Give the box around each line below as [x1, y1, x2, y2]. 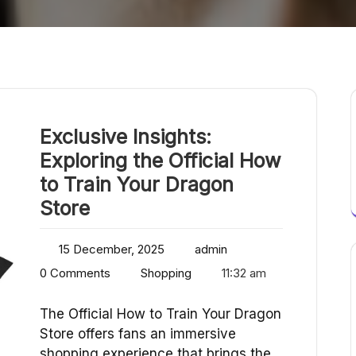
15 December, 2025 [59, 242, 164, 257]
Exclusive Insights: [40, 125, 211, 149]
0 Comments [40, 265, 110, 281]
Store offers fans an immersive [40, 326, 236, 342]
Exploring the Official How [40, 149, 281, 173]
